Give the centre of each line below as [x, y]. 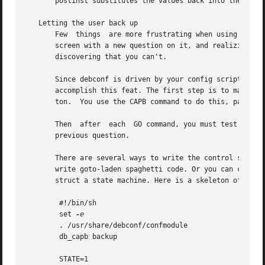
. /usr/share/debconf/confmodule [43, 226]
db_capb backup [43, 237]
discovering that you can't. [97, 57]
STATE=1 [43, 259]
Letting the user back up [82, 23]
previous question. [78, 136]
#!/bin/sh [43, 203]
